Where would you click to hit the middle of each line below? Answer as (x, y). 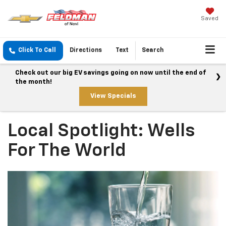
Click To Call (37, 51)
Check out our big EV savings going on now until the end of (111, 73)
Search (153, 51)
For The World (67, 151)
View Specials (113, 96)
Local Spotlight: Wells (101, 131)
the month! (34, 82)
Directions (86, 51)
